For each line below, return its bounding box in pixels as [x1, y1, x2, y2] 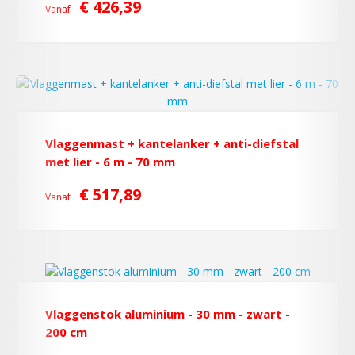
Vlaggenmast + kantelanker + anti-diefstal [45, 136, 299, 151]
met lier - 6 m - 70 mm [45, 154, 175, 170]
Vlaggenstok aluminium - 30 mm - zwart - [45, 306, 290, 322]
